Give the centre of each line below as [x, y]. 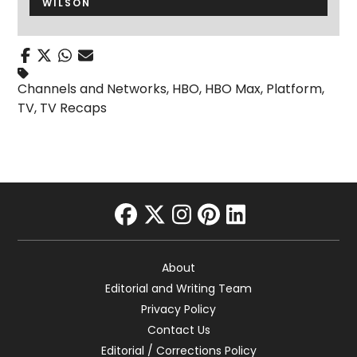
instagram [229, 237]
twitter [178, 237]
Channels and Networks [92, 88]
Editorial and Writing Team [178, 288]
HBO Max [233, 88]
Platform [294, 88]
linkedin [268, 237]
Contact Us [178, 330]
